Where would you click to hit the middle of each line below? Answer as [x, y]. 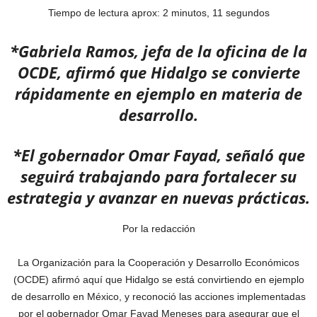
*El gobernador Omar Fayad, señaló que [158, 155]
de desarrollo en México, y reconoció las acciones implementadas [158, 296]
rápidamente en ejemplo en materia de [158, 93]
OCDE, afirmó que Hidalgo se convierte [158, 72]
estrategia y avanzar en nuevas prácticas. [158, 197]
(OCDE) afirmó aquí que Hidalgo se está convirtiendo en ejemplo [158, 279]
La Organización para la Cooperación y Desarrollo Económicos [158, 263]
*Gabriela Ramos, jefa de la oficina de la [158, 51]
